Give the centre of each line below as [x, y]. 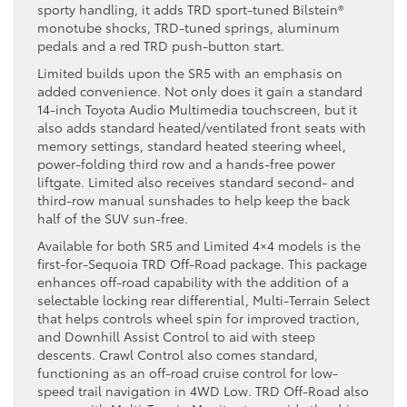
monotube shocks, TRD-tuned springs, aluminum [189, 27]
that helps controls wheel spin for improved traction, [199, 318]
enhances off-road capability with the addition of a [193, 281]
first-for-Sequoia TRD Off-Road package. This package [202, 263]
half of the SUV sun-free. [113, 218]
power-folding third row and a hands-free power [186, 163]
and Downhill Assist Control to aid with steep [176, 336]
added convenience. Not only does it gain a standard [200, 90]
